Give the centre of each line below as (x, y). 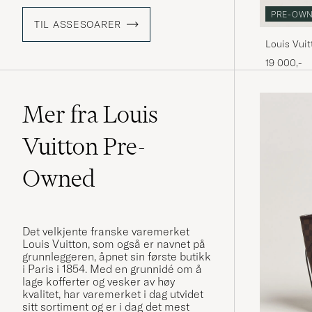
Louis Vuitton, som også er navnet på (114, 244)
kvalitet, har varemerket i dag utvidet (113, 294)
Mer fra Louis (90, 115)
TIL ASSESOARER (78, 25)
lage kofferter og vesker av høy (99, 282)
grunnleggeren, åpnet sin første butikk (117, 257)
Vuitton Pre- (84, 147)
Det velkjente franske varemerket (106, 232)
